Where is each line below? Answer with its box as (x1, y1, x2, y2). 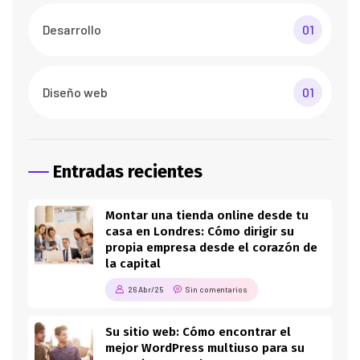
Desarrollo (43, 22, 101, 38)
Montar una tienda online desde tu (105, 208, 309, 223)
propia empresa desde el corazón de (105, 240, 317, 256)
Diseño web (43, 84, 108, 100)
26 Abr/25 (128, 284, 164, 295)
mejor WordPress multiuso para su (105, 341, 305, 356)
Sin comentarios (186, 284, 247, 295)
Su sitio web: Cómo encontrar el (105, 325, 291, 340)
